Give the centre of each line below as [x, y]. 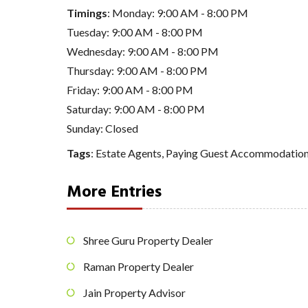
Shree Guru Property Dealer [148, 241]
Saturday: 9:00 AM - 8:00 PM [136, 109]
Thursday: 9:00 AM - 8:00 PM [137, 70]
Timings [87, 12]
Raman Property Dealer [139, 267]
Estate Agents [129, 153]
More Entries [114, 192]
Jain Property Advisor [134, 293]
